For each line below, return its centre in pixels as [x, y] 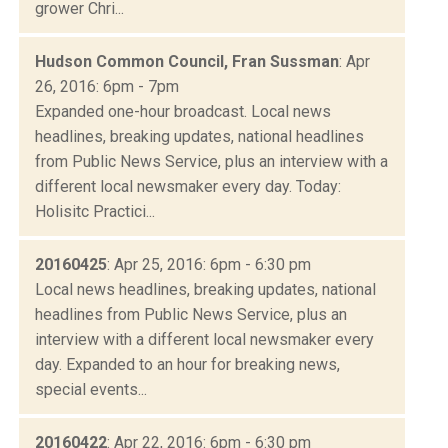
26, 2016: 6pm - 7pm [107, 86]
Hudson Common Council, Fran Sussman [187, 61]
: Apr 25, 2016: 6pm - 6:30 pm [209, 264]
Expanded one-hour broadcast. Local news [183, 111]
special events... [91, 389]
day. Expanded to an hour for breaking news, [187, 364]
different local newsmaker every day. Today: [188, 186]
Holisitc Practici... [95, 211]
